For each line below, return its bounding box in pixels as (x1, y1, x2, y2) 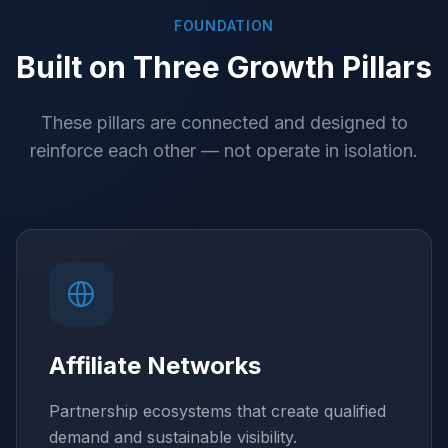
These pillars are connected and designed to (40, 112, 408, 133)
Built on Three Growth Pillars (16, 49, 432, 85)
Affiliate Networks (49, 351, 261, 380)
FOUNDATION (174, 17, 274, 34)
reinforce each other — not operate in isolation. (30, 140, 418, 161)
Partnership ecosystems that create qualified (49, 401, 386, 421)
